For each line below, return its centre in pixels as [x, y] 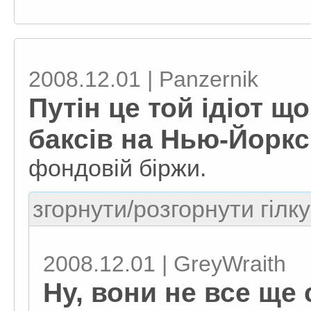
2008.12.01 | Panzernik [143, 79]
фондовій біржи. [117, 168]
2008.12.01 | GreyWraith [165, 264]
